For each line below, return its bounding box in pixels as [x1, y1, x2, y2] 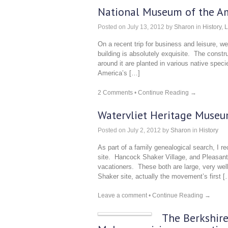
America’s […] [98, 69, 140, 77]
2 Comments [98, 89, 133, 96]
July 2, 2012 [126, 126, 161, 134]
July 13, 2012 [126, 23, 164, 31]
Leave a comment [98, 192, 147, 199]
